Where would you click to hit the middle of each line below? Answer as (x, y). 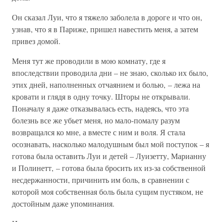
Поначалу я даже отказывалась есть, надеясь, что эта (100, 108)
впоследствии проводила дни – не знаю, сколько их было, (110, 73)
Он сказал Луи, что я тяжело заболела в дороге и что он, (107, 17)
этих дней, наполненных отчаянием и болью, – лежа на (106, 84)
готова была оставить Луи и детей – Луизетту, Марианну (109, 156)
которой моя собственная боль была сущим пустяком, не (108, 192)
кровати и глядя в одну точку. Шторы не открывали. (101, 96)
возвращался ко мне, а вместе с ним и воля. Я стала (99, 132)
